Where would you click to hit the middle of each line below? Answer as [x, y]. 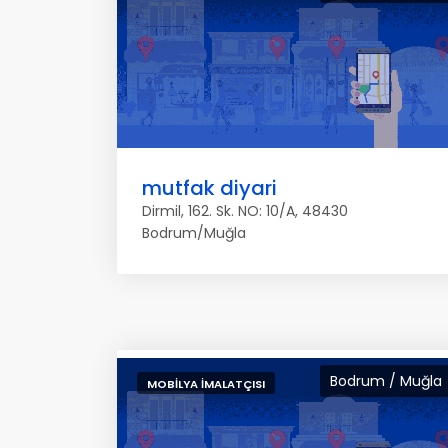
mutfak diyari [209, 188]
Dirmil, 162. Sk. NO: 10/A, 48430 [245, 211]
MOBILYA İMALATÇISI [206, 384]
